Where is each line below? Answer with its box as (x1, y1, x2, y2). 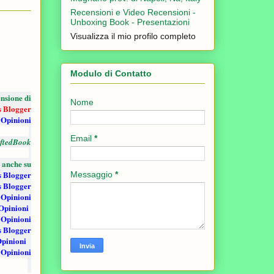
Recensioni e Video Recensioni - (70, 7, 196, 17)
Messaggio (70, 169, 115, 179)
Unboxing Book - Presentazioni (70, 17, 190, 27)
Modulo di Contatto (70, 68, 152, 78)
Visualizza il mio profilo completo (70, 31, 196, 41)
